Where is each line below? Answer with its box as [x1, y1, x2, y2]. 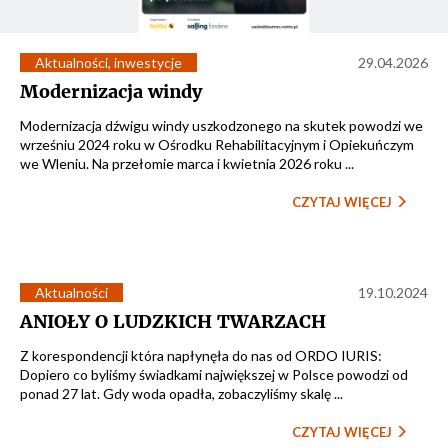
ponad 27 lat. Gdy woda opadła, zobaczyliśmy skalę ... [20, 385, 343, 402]
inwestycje [114, 54, 182, 71]
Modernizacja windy [20, 80, 202, 103]
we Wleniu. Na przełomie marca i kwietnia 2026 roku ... [20, 155, 354, 172]
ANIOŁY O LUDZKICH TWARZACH [20, 310, 326, 333]
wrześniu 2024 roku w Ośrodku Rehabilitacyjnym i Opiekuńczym [20, 136, 414, 153]
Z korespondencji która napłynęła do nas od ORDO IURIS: [20, 347, 382, 364]
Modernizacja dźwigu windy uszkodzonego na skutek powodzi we [20, 117, 423, 134]
